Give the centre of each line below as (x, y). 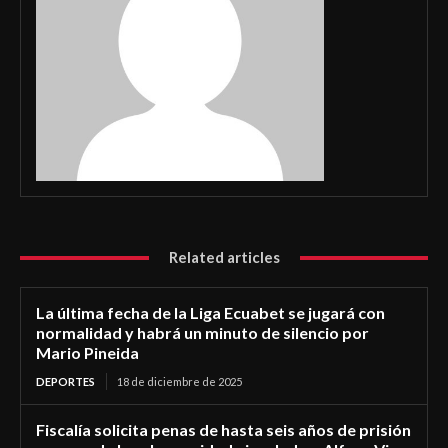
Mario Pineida (87, 353)
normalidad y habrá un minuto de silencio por (202, 333)
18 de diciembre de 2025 (179, 382)
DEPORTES (65, 382)
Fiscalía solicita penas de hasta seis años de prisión (223, 430)
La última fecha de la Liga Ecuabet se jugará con (210, 313)
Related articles (224, 257)
